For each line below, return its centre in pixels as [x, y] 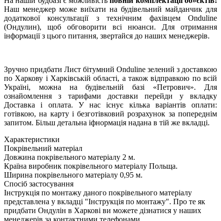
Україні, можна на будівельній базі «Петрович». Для [110, 87]
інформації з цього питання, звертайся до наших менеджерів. [107, 36]
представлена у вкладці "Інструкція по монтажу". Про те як [105, 202]
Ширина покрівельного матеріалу [61, 175]
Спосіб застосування [39, 184]
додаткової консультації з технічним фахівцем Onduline [110, 18]
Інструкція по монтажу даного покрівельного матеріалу [98, 193]
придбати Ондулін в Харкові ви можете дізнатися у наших [103, 211]
